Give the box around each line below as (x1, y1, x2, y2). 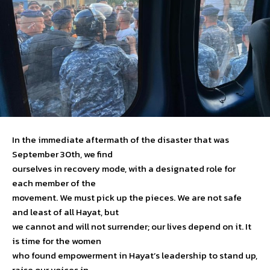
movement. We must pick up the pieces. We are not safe (12, 190, 242, 204)
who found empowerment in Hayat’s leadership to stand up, (12, 248, 257, 262)
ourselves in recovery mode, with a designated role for (12, 161, 236, 175)
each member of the (12, 175, 96, 190)
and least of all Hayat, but (12, 204, 119, 219)
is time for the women (12, 233, 101, 248)
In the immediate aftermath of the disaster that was (12, 132, 229, 146)
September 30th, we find (12, 146, 113, 161)
